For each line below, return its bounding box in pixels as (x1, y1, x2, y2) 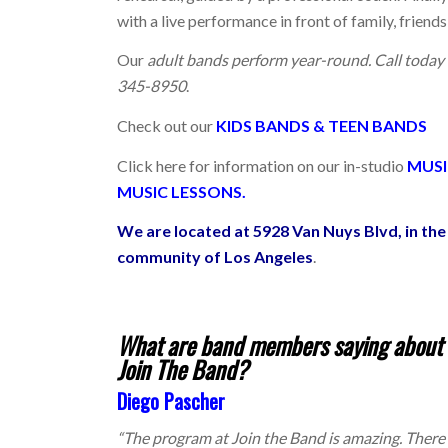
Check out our (117, 116, 217, 136)
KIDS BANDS (216, 116, 314, 136)
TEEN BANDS (328, 116, 428, 136)
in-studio (343, 155, 408, 175)
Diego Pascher (117, 385, 226, 416)
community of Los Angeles (117, 247, 314, 267)
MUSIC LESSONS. (117, 181, 247, 201)
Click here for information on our (117, 155, 344, 175)
